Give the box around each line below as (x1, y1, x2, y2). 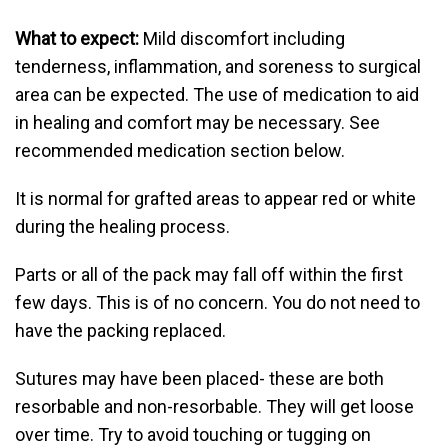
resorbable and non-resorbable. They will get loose (15, 396, 414, 417)
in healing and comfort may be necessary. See (15, 112, 380, 133)
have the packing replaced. (15, 320, 226, 341)
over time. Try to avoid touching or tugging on (15, 424, 371, 445)
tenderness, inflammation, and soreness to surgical (15, 56, 421, 77)
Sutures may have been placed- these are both (15, 368, 384, 389)
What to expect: (15, 28, 139, 49)
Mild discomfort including (139, 28, 345, 49)
